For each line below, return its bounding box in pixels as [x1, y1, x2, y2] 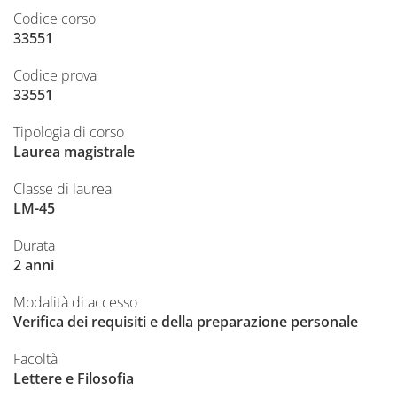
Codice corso [13, 9, 96, 29]
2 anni [13, 255, 54, 276]
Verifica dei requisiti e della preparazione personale [13, 312, 358, 332]
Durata [13, 236, 55, 256]
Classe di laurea [13, 179, 112, 199]
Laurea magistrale [13, 142, 135, 162]
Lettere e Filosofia [13, 369, 134, 389]
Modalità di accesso [13, 292, 137, 313]
